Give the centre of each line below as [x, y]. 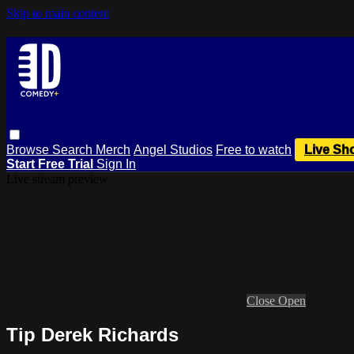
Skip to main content [58, 13]
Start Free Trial [51, 164]
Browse [29, 149]
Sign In [116, 164]
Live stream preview [57, 179]
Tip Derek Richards [92, 334]
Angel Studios [173, 149]
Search [74, 149]
